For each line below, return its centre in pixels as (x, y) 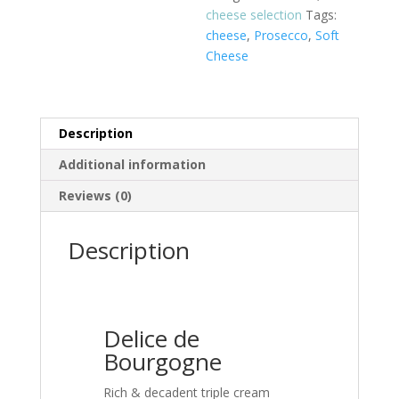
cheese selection (254, 15)
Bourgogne (162, 362)
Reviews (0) (95, 196)
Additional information (132, 165)
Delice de (151, 339)
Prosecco (281, 36)
